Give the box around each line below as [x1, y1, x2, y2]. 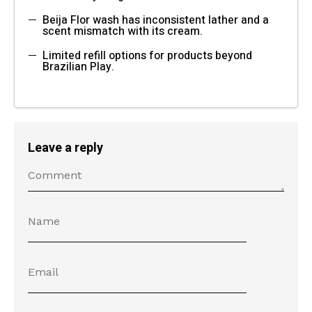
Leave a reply [28, 138, 103, 157]
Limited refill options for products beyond [42, 47, 252, 64]
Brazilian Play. [42, 58, 114, 75]
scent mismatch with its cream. [42, 22, 203, 40]
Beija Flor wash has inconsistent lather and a [42, 11, 269, 29]
